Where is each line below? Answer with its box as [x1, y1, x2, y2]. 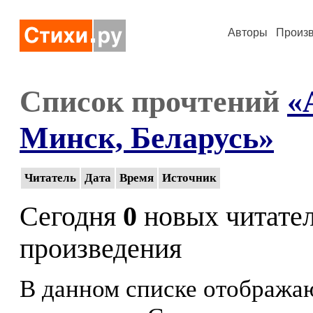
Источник [162, 171, 217, 184]
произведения [20, 233, 182, 264]
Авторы [228, 27, 268, 38]
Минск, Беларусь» [20, 120, 274, 155]
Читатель [24, 171, 76, 184]
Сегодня [20, 201, 123, 232]
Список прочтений [20, 84, 287, 119]
